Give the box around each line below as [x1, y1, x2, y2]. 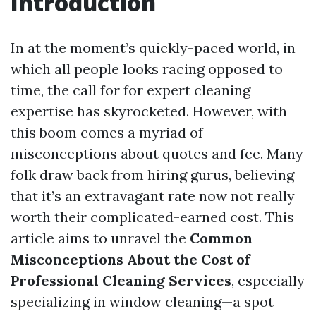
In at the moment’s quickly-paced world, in [11, 39, 296, 56]
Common [190, 229, 253, 247]
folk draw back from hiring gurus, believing [11, 166, 294, 183]
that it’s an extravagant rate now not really [11, 187, 295, 205]
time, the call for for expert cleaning [11, 81, 250, 99]
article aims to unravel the [11, 229, 190, 247]
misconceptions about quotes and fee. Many [11, 145, 303, 162]
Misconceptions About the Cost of [11, 250, 250, 268]
